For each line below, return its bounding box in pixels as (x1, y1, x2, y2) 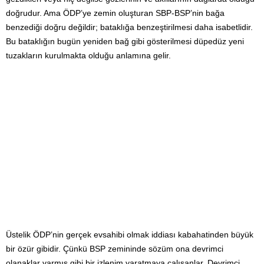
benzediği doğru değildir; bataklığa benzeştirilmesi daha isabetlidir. (6, 22, 253, 32)
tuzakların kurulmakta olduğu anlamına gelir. (6, 51, 171, 60)
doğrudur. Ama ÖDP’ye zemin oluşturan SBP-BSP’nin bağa (6, 8, 225, 18)
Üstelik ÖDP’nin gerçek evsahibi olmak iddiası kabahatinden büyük (6, 229, 253, 239)
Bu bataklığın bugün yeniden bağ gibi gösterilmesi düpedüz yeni (6, 37, 244, 46)
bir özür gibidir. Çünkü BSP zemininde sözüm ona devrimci (6, 243, 223, 253)
